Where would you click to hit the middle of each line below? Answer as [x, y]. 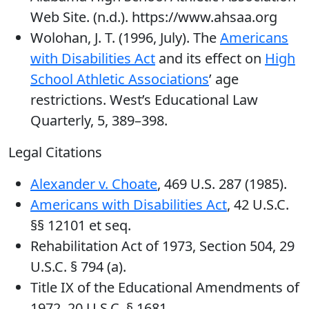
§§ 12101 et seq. [81, 225]
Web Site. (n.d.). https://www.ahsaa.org [154, 17]
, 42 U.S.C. [258, 205]
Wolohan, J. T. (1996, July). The [125, 38]
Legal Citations [55, 152]
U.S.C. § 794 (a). [78, 267]
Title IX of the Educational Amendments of [165, 287]
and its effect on [210, 58]
